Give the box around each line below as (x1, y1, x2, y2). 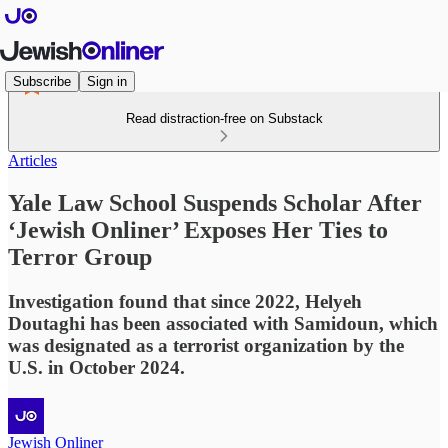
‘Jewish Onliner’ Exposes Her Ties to (8, 216, 388, 243)
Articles (8, 152, 57, 169)
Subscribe (13, 73, 71, 89)
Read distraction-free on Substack (125, 111, 323, 126)
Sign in (87, 73, 127, 89)
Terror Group (8, 243, 152, 270)
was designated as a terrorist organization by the (8, 334, 404, 356)
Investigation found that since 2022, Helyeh (8, 290, 362, 312)
